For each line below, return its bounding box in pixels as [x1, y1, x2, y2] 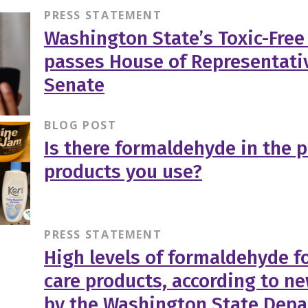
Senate [43, 73, 104, 96]
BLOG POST [43, 117, 117, 133]
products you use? [43, 159, 202, 183]
